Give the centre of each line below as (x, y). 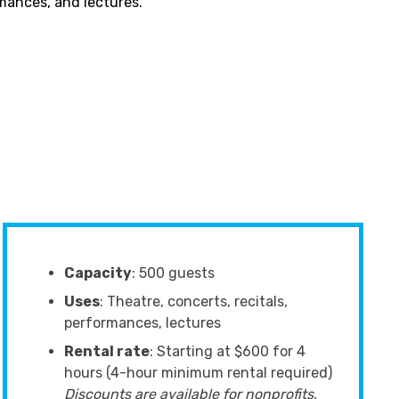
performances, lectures (144, 323)
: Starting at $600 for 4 (227, 351)
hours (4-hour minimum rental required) (199, 373)
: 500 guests (175, 273)
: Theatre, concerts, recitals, (193, 301)
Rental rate (106, 351)
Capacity (98, 273)
